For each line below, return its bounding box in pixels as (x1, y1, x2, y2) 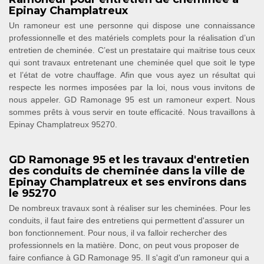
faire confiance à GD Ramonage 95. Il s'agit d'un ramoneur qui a (9, 252, 249, 262)
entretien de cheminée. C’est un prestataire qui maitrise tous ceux (9, 45, 255, 55)
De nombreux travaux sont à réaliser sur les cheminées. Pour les (9, 203, 250, 213)
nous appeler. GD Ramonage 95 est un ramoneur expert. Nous (9, 94, 255, 104)
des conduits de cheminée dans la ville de (9, 164, 245, 177)
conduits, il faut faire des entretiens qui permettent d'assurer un (9, 215, 245, 225)
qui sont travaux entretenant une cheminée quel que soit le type (9, 57, 255, 67)
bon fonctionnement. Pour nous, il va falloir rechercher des (9, 227, 227, 237)
